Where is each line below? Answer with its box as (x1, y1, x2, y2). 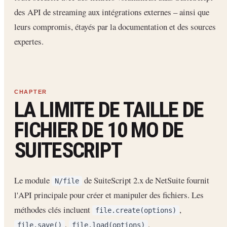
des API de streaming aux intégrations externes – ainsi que (14, 6, 209, 18)
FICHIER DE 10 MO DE (14, 118, 183, 143)
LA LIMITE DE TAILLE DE (14, 97, 204, 123)
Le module (14, 174, 52, 186)
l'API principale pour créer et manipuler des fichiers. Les (14, 189, 204, 201)
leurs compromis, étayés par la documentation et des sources (14, 20, 216, 32)
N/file (55, 177, 79, 185)
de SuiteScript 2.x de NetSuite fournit (82, 174, 209, 186)
